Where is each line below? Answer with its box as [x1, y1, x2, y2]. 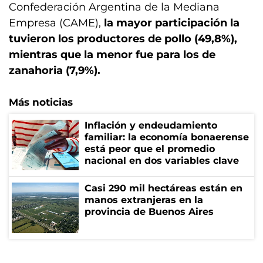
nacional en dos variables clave [85, 155, 239, 166]
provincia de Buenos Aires [85, 206, 214, 217]
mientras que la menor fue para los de [9, 48, 215, 61]
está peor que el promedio [85, 143, 215, 154]
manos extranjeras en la [85, 194, 203, 205]
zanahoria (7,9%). [9, 64, 100, 77]
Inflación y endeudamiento [85, 120, 217, 131]
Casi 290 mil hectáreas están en [85, 183, 242, 194]
